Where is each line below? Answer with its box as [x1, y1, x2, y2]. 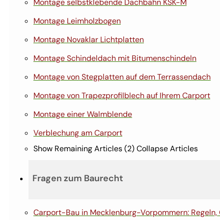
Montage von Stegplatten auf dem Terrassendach [33, 71, 211, 82]
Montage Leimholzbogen [33, 15, 121, 26]
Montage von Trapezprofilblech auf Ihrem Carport [33, 90, 210, 101]
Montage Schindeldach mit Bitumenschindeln [33, 53, 196, 63]
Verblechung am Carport [33, 127, 122, 138]
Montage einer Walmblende [33, 109, 132, 119]
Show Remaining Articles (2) [33, 143, 137, 154]
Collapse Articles [137, 143, 198, 154]
